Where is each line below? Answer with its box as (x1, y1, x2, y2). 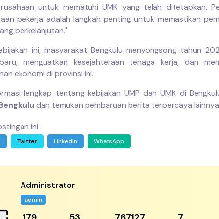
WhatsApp (94, 137, 124, 145)
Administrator (21, 179, 75, 190)
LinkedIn (54, 137, 77, 145)
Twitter (17, 137, 37, 145)
